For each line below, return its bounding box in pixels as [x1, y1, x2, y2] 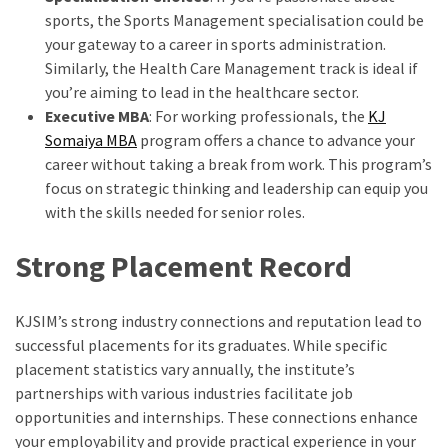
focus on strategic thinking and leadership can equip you [45, 178, 428, 199]
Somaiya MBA [45, 130, 137, 151]
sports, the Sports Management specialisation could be [45, 10, 424, 31]
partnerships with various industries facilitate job [15, 383, 353, 404]
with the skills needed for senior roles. [45, 202, 305, 223]
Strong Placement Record [15, 247, 352, 286]
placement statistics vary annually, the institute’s [15, 359, 355, 380]
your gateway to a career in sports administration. [45, 34, 386, 55]
